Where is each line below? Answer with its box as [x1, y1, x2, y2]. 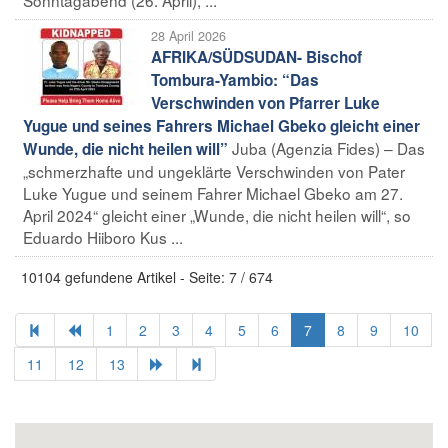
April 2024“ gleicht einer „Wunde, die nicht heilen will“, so [23, 203, 411, 226]
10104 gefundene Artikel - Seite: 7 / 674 [21, 266, 273, 287]
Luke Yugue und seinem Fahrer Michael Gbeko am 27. [23, 181, 403, 204]
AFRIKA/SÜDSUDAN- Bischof [151, 45, 362, 68]
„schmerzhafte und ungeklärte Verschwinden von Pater [23, 159, 405, 182]
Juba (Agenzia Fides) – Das [232, 136, 425, 159]
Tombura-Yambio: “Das [151, 68, 319, 91]
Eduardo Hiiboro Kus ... [23, 225, 183, 248]
